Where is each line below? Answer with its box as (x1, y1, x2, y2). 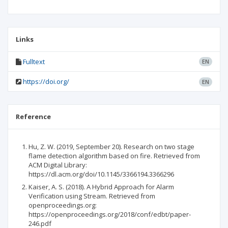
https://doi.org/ (23, 77, 69, 86)
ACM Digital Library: (28, 160, 87, 169)
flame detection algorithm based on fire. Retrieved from (28, 151, 200, 160)
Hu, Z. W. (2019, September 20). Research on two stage (28, 142, 194, 151)
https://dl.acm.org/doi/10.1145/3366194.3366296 (28, 169, 174, 179)
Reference (16, 112, 51, 121)
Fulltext (23, 57, 45, 66)
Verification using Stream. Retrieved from (28, 191, 155, 201)
